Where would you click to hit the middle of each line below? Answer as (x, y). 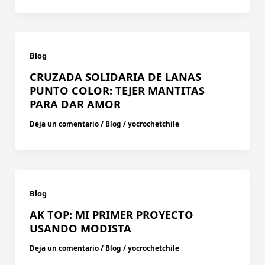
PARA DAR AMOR (75, 104)
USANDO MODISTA (80, 228)
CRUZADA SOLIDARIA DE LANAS (115, 77)
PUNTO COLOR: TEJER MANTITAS (117, 91)
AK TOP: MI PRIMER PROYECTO (111, 214)
